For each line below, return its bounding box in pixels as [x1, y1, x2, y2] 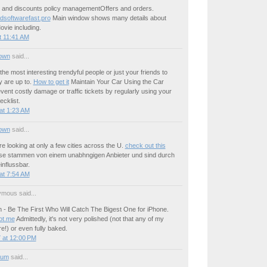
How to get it [33, 78, 69, 86]
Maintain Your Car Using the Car [69, 78, 164, 86]
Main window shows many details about [50, 14, 166, 21]
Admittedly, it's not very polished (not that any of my [14, 215, 164, 223]
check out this [125, 142, 166, 150]
